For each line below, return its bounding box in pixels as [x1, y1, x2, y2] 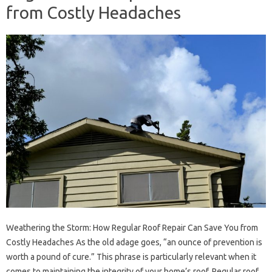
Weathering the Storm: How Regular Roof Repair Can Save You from [6, 223, 258, 233]
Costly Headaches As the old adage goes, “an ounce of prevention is [6, 237, 262, 248]
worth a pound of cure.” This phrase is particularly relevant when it [6, 252, 256, 262]
